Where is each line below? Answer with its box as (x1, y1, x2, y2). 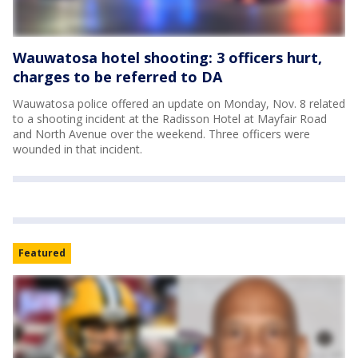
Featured (18, 245, 66, 260)
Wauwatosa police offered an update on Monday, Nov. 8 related (13, 95, 345, 111)
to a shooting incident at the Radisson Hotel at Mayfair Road (13, 110, 327, 126)
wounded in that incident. (13, 141, 142, 157)
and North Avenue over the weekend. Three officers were (13, 125, 310, 141)
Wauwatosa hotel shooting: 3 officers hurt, (13, 47, 322, 67)
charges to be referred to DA (13, 66, 222, 86)
